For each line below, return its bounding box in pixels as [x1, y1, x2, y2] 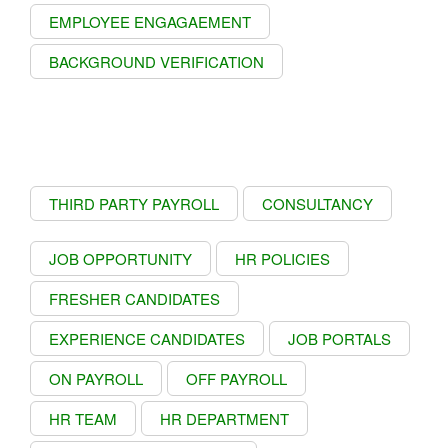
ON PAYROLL [49, 367, 143, 389]
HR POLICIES [235, 247, 330, 269]
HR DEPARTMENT [160, 407, 289, 429]
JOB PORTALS [288, 327, 391, 349]
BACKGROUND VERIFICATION [49, 50, 264, 72]
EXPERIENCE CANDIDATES [49, 327, 245, 349]
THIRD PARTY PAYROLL [49, 192, 219, 214]
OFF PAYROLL [186, 367, 287, 389]
